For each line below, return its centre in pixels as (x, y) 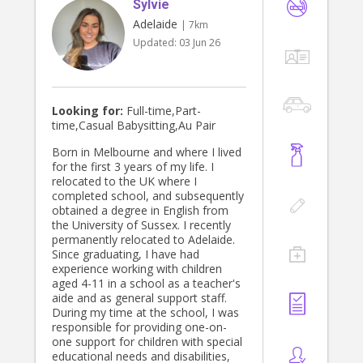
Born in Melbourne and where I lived (147, 152)
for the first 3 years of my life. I (133, 167)
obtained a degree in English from (140, 211)
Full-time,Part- (162, 111)
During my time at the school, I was (145, 313)
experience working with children (137, 269)
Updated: (156, 43)
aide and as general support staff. (139, 298)
